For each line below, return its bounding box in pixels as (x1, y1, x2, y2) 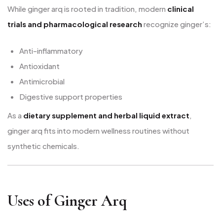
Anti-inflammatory (19, 45, 83, 55)
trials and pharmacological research (7, 19, 142, 29)
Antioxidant (19, 61, 60, 71)
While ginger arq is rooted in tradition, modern (7, 4, 167, 14)
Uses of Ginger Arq (7, 191, 127, 211)
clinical (167, 4, 194, 14)
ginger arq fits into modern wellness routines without (7, 126, 189, 136)
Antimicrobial (19, 76, 65, 86)
